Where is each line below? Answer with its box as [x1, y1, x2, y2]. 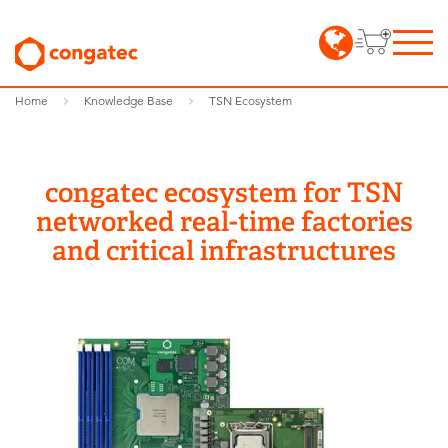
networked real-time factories [35, 205, 413, 238]
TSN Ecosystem [209, 93, 292, 108]
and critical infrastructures [52, 234, 396, 267]
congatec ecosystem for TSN [45, 176, 403, 209]
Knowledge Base [84, 93, 173, 108]
